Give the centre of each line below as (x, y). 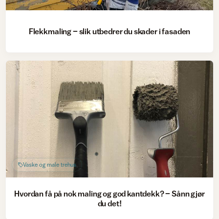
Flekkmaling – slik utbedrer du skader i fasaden (109, 32)
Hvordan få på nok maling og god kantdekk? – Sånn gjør (109, 193)
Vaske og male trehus (49, 165)
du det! (109, 203)
